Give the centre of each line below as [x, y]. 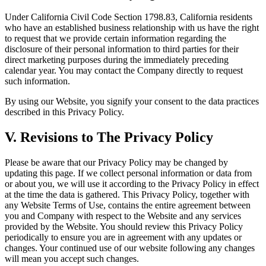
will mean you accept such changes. [72, 259]
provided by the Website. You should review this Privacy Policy [124, 227]
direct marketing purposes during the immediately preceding [117, 60]
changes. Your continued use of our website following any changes [130, 248]
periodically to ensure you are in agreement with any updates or [123, 237]
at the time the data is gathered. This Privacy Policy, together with [127, 195]
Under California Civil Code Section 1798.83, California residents [129, 17]
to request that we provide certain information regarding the [115, 39]
